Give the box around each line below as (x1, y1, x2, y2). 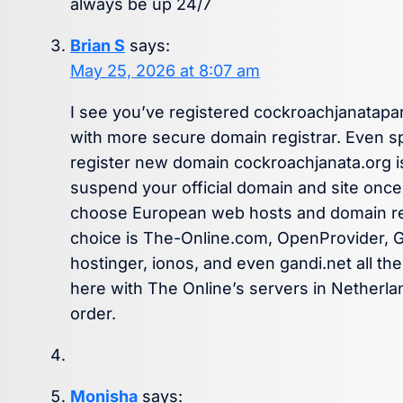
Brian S (70, 36, 125, 56)
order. (70, 304, 116, 324)
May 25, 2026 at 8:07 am (70, 61, 260, 81)
